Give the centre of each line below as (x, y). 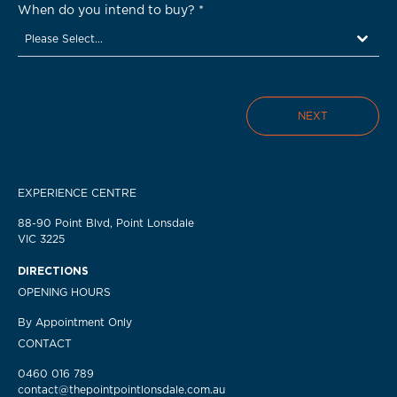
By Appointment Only (75, 323)
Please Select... (64, 39)
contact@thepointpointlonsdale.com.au (121, 390)
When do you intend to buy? (108, 11)
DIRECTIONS (53, 271)
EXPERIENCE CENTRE (77, 193)
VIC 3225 (41, 239)
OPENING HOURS (64, 292)
